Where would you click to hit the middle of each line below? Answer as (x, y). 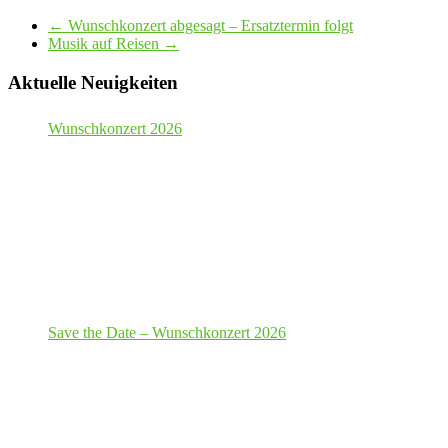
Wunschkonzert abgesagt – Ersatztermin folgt (208, 25)
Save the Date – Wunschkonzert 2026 (167, 333)
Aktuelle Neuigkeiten (93, 82)
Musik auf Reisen (105, 43)
